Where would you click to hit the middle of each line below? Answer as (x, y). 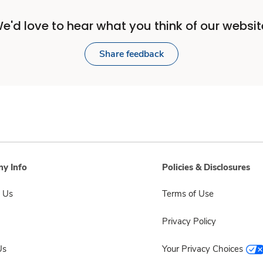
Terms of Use (188, 194)
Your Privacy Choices (203, 249)
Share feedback (131, 54)
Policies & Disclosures (206, 167)
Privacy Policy (189, 221)
